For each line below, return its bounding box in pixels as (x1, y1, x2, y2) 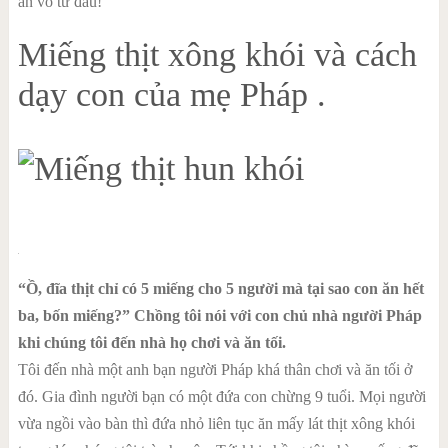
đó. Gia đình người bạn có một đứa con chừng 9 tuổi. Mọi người (17, 388, 426, 405)
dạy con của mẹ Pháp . (17, 76, 326, 113)
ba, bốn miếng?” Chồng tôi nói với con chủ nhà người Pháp (17, 307, 422, 324)
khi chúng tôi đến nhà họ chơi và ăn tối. (17, 334, 286, 351)
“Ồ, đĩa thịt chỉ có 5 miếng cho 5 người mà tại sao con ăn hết (17, 280, 424, 297)
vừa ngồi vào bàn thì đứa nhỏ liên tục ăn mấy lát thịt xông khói (17, 415, 415, 432)
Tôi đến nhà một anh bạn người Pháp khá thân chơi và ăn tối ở (17, 361, 412, 378)
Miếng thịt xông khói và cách (17, 36, 417, 73)
